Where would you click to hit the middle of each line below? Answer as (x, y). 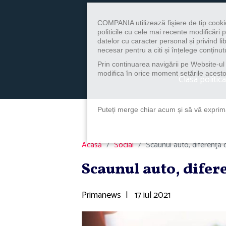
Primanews (101, 195)
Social (124, 145)
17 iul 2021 (152, 195)
